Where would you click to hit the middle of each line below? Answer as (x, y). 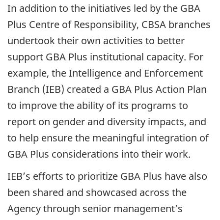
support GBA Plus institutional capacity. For (105, 57)
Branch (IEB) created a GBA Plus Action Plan (107, 89)
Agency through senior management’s (95, 208)
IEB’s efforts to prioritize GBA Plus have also (107, 176)
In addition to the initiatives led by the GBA (104, 8)
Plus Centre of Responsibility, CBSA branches (109, 25)
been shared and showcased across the (97, 192)
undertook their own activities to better (96, 41)
